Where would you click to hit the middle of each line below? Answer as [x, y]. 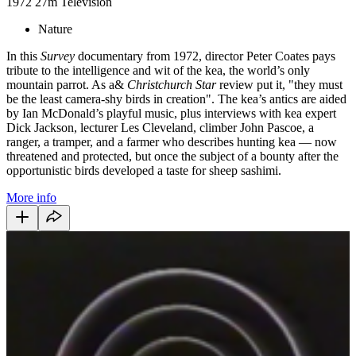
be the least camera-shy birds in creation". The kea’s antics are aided [176, 99]
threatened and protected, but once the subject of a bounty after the [172, 156]
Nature [55, 29]
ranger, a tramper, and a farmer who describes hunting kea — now [172, 141]
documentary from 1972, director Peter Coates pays [205, 56]
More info [31, 197]
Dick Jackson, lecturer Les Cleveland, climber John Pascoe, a [160, 127]
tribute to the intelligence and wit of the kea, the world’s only [158, 70]
